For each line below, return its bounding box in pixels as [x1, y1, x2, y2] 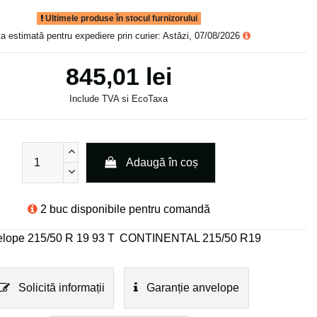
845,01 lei [65, 62, 172, 90]
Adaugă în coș [126, 156, 199, 168]
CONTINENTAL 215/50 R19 [119, 232, 261, 245]
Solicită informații [15, 282, 105, 294]
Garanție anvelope [144, 282, 240, 294]
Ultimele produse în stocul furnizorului [42, 13, 197, 23]
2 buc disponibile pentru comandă [40, 203, 210, 216]
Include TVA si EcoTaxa [69, 93, 168, 104]
